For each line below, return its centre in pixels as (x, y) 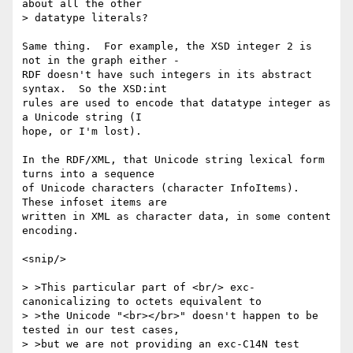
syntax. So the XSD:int (95, 89)
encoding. (50, 231)
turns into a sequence (88, 174)
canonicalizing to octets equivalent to (142, 302)
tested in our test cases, (101, 330)
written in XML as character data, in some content (176, 217)
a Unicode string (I (82, 117)
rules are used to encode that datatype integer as (176, 103)
